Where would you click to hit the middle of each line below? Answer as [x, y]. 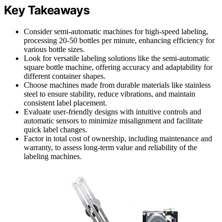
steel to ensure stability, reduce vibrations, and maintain [110, 94]
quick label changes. [55, 129]
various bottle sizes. [54, 49]
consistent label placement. [65, 103]
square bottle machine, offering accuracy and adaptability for [118, 67]
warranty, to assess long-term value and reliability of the [111, 147]
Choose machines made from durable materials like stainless [117, 85]
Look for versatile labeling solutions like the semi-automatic [117, 58]
